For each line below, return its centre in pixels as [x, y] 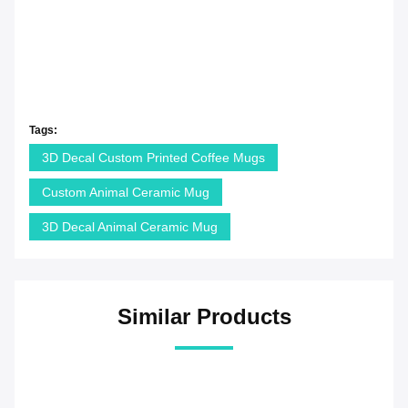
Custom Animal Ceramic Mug [126, 193]
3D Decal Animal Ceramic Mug [130, 227]
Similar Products [204, 317]
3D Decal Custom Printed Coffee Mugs [153, 158]
